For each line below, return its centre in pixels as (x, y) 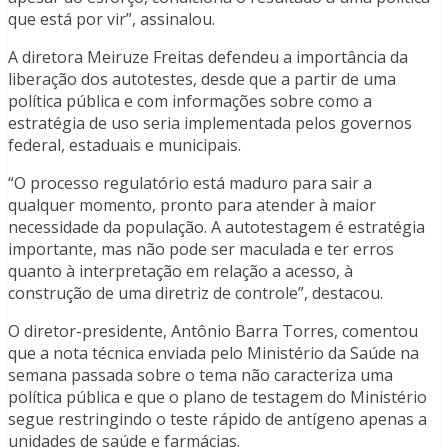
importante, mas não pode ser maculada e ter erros (201, 249)
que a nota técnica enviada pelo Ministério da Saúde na (213, 353)
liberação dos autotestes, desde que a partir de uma (202, 79)
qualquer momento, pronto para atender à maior (192, 205)
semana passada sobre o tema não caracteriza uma (200, 375)
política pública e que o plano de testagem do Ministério (217, 397)
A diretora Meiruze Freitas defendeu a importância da (208, 57)
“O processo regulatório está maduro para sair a (190, 183)
